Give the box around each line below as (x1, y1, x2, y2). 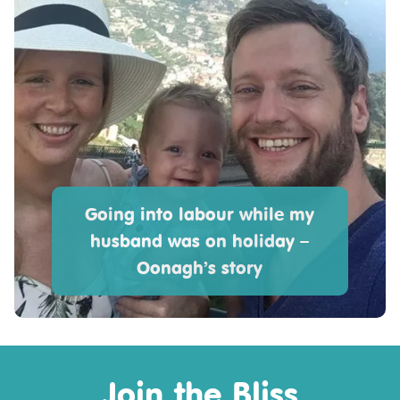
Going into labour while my (85, 203, 315, 226)
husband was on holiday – (90, 229, 310, 253)
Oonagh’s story (137, 256, 263, 279)
